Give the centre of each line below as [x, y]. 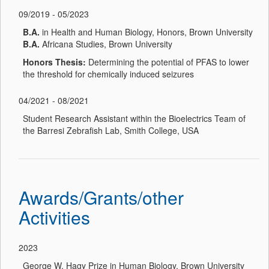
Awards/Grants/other [101, 197]
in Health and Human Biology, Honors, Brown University [146, 32]
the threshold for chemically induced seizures [108, 74]
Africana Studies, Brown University [106, 44]
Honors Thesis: [54, 62]
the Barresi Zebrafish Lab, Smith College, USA [111, 130]
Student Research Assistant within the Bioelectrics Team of [134, 118]
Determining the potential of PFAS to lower [168, 62]
